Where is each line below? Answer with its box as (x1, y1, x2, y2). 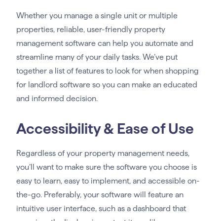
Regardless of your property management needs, (16, 149, 189, 158)
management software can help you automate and (16, 39, 193, 48)
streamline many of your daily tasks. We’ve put (16, 53, 178, 62)
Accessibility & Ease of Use (16, 120, 194, 137)
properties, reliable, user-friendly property (16, 25, 165, 34)
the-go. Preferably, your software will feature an (16, 190, 184, 199)
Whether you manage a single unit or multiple (16, 11, 178, 20)
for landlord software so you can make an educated (16, 80, 197, 89)
